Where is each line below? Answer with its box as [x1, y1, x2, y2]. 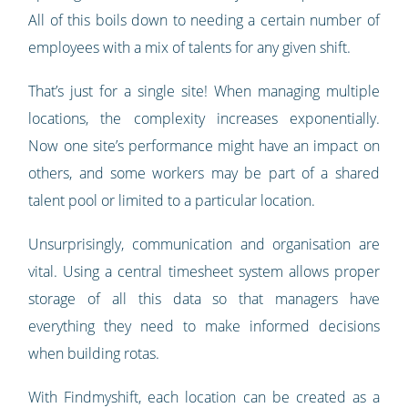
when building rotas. [28, 343, 160, 364]
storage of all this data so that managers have [28, 289, 380, 310]
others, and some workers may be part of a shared [28, 163, 380, 184]
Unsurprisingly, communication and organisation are [28, 234, 380, 255]
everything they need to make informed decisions [28, 316, 380, 337]
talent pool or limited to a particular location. [28, 190, 316, 211]
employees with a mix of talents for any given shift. [28, 37, 352, 58]
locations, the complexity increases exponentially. [28, 108, 380, 129]
